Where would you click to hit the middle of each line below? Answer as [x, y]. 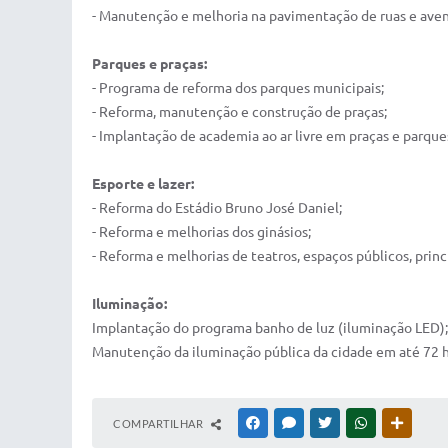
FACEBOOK [292, 423]
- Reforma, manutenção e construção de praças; [239, 112]
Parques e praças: [149, 64]
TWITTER [358, 423]
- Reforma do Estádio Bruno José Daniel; [217, 208]
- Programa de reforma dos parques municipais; [238, 88]
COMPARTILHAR [159, 423]
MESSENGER [330, 423]
